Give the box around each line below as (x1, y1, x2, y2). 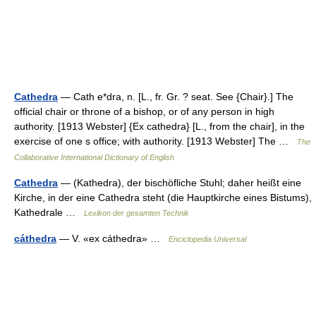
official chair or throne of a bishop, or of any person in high (14, 105, 274, 117)
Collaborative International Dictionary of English (14, 152, 174, 162)
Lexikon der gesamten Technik (84, 208, 189, 217)
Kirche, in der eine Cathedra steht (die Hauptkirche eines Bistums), (14, 191, 312, 203)
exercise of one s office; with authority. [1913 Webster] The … (14, 135, 297, 147)
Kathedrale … (14, 206, 84, 218)
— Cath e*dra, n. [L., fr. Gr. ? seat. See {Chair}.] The (58, 90, 293, 102)
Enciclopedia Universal (169, 234, 246, 243)
